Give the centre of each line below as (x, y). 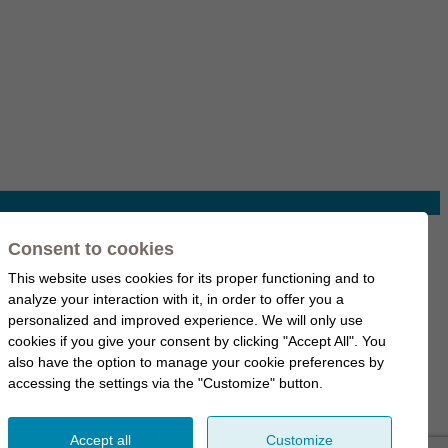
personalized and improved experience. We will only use (185, 320)
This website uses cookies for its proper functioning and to (191, 278)
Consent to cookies (91, 249)
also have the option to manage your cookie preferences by (196, 362)
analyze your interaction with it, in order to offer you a (176, 299)
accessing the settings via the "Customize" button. (165, 383)
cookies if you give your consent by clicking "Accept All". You (197, 341)
